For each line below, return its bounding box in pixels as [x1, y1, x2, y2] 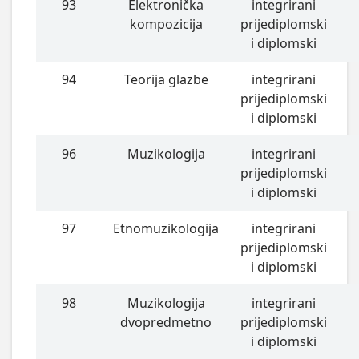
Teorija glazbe [123, 71, 208, 89]
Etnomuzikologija [113, 220, 220, 238]
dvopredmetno [120, 313, 212, 332]
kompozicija [129, 15, 203, 34]
